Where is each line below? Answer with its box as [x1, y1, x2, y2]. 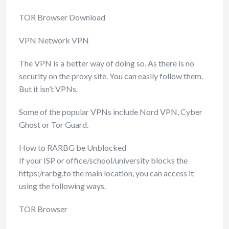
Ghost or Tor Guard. [19, 119, 88, 129]
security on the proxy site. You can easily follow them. [19, 71, 203, 81]
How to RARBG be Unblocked [19, 142, 126, 152]
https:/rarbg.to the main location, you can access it [19, 168, 194, 178]
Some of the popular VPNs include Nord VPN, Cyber [19, 106, 202, 117]
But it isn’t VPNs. [19, 83, 78, 94]
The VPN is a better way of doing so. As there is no [19, 58, 194, 68]
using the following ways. [19, 180, 106, 191]
